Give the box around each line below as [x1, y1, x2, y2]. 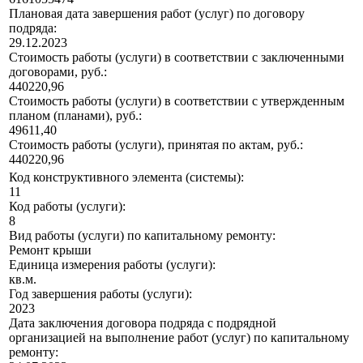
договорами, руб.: [9, 65, 107, 79]
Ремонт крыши [9, 243, 92, 258]
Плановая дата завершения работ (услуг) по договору [9, 6, 305, 21]
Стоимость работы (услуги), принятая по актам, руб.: [9, 138, 303, 152]
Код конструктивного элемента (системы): [9, 170, 244, 185]
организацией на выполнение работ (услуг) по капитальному [9, 331, 349, 345]
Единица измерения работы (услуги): [9, 258, 216, 272]
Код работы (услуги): [9, 199, 126, 214]
